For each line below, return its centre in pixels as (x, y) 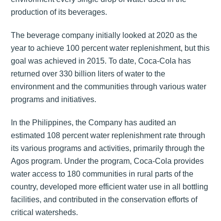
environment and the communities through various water (109, 86)
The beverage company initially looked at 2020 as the (104, 35)
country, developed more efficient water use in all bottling (110, 186)
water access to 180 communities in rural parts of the (102, 174)
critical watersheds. (45, 212)
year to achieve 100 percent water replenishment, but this (110, 48)
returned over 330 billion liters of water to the (88, 74)
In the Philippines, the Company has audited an (94, 122)
